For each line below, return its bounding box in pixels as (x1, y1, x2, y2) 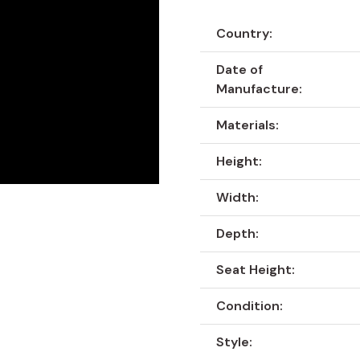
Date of (216, 61, 264, 79)
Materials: (216, 117, 280, 134)
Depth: (216, 225, 260, 243)
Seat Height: (216, 261, 296, 279)
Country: (216, 25, 273, 43)
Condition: (216, 297, 284, 315)
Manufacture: (216, 80, 303, 98)
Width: (216, 189, 260, 207)
